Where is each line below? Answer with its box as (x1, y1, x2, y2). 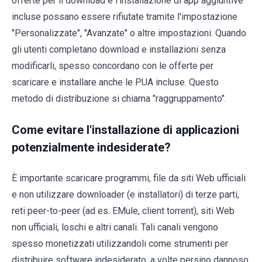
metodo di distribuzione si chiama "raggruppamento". (12, 92, 226, 104)
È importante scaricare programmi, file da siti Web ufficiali (12, 172, 246, 184)
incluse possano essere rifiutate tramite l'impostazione (12, 11, 237, 22)
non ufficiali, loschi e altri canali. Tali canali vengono (12, 221, 218, 233)
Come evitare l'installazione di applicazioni (12, 122, 239, 137)
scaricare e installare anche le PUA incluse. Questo (12, 76, 219, 88)
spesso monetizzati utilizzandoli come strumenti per (12, 237, 228, 249)
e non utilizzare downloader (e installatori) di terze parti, (12, 188, 239, 200)
